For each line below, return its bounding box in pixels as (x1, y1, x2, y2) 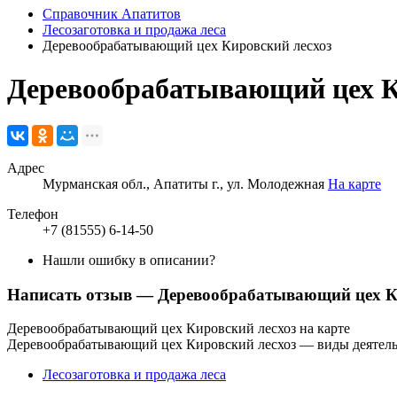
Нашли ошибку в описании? (43, 252, 215, 268)
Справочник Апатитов (43, 6, 181, 21)
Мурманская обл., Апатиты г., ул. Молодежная (43, 175, 328, 191)
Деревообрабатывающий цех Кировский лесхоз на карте (7, 321, 350, 337)
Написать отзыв (7, 284, 136, 304)
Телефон (7, 206, 58, 222)
